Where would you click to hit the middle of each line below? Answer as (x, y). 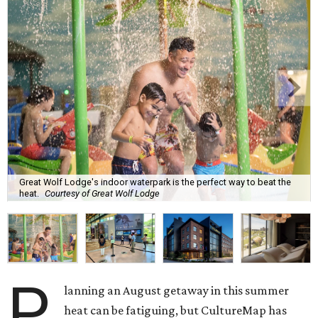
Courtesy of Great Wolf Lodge (102, 193)
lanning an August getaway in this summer (177, 291)
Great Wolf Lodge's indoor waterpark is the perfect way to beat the (155, 182)
